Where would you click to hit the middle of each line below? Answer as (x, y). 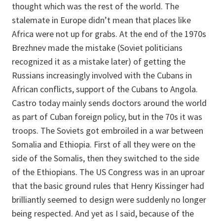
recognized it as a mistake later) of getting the (99, 61)
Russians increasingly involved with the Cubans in (102, 75)
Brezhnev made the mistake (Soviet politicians (97, 48)
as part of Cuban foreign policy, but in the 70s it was (107, 117)
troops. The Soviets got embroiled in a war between (108, 130)
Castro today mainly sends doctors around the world (109, 103)
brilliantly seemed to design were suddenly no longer (109, 200)
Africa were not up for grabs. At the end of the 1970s (109, 34)
